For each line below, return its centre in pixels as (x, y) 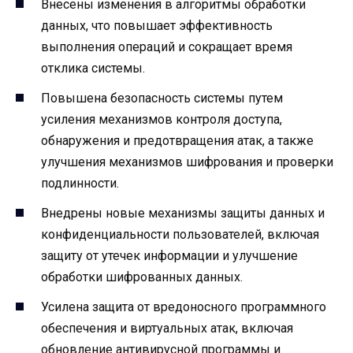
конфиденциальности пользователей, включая (180, 235)
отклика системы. (93, 68)
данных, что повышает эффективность (157, 25)
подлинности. (80, 184)
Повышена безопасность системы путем (162, 98)
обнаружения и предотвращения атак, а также (177, 141)
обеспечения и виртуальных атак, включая (167, 329)
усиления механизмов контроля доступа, (162, 120)
